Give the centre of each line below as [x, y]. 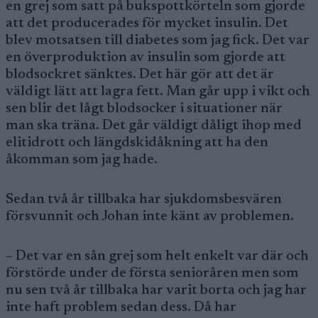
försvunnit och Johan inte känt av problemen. [150, 216]
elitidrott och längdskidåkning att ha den [137, 143]
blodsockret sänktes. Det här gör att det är [140, 75]
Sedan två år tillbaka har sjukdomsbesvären [144, 199]
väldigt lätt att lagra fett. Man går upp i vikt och [158, 92]
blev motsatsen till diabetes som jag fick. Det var [158, 40]
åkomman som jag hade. [83, 160]
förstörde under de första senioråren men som [152, 273]
